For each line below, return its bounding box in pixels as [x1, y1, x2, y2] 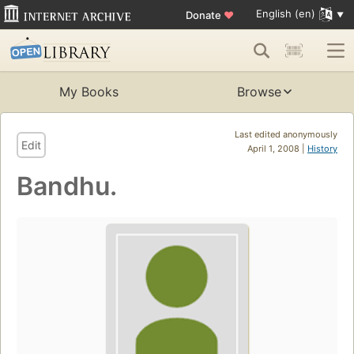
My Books [58, 84, 119, 100]
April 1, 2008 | [247, 143, 307, 155]
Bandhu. [17, 171, 117, 202]
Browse [237, 84, 281, 100]
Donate [185, 8, 224, 21]
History [307, 143, 337, 155]
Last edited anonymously [235, 129, 337, 141]
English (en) [255, 7, 315, 21]
